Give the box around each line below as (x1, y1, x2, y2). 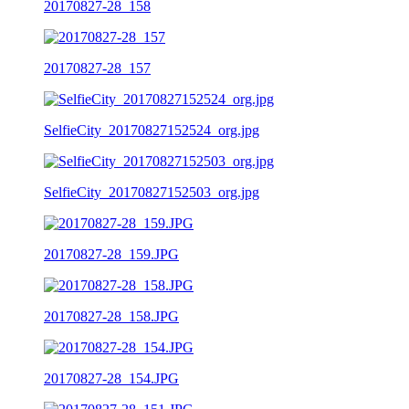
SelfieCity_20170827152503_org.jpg (44, 184, 259, 200)
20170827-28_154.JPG (44, 370, 179, 386)
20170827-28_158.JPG (44, 308, 179, 324)
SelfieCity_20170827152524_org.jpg (44, 121, 259, 138)
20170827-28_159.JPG (44, 246, 179, 262)
